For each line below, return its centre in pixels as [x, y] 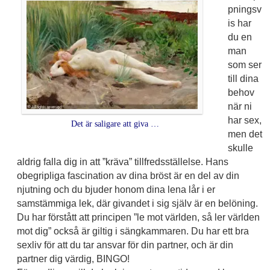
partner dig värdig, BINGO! [73, 259]
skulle [240, 148]
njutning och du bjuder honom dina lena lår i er [116, 190]
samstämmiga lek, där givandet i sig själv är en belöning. [137, 204]
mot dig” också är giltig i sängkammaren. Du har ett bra [133, 231]
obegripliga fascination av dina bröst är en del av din [128, 176]
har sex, [244, 121]
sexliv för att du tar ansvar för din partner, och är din [125, 245]
